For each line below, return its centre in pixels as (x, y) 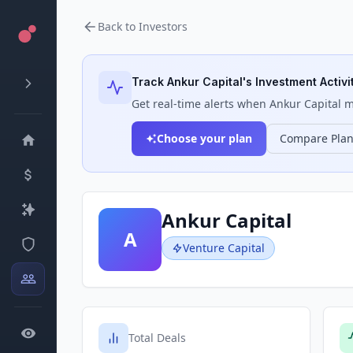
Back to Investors (143, 26)
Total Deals (157, 338)
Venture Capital (224, 248)
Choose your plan (204, 138)
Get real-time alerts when (201, 104)
